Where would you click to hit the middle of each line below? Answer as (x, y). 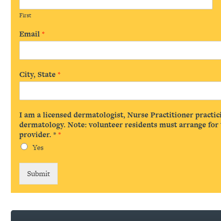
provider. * (38, 135)
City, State (38, 74)
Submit (38, 174)
